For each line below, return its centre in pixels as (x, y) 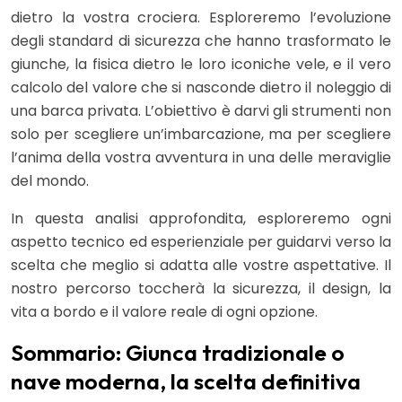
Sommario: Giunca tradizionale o (178, 353)
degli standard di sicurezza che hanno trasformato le (201, 41)
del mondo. (50, 181)
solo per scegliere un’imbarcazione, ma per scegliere (201, 135)
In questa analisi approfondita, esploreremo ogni (201, 219)
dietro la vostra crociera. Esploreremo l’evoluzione (201, 18)
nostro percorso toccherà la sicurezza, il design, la (201, 289)
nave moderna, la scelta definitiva (186, 382)
